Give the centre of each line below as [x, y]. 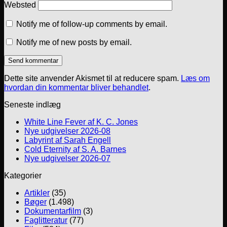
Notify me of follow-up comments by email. [92, 24]
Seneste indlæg [32, 105]
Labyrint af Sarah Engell [68, 140]
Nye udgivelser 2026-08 [67, 131]
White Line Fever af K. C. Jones [81, 122]
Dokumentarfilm [53, 211]
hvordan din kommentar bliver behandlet [76, 88]
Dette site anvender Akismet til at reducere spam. [92, 79]
